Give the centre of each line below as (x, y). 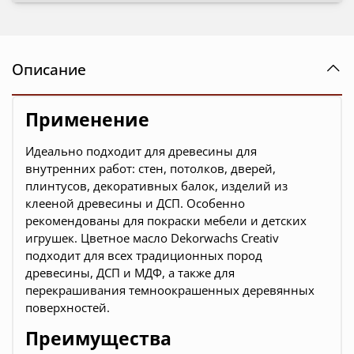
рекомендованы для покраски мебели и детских (166, 221)
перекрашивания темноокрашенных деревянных (170, 290)
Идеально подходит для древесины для (141, 151)
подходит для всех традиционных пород (144, 256)
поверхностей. (68, 308)
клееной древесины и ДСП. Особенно (135, 203)
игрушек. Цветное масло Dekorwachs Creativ (152, 238)
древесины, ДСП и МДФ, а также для (130, 273)
